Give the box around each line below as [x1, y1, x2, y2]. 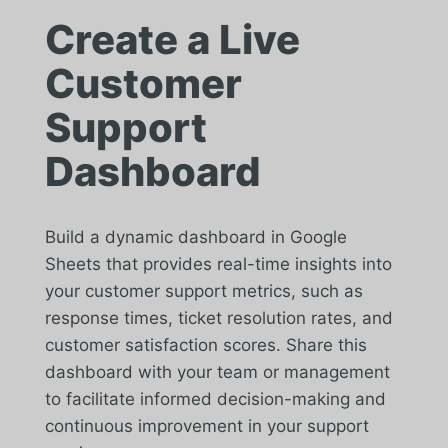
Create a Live [44, 14, 300, 64]
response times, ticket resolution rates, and [44, 307, 393, 328]
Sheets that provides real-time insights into [44, 253, 392, 274]
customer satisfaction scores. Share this [44, 334, 367, 355]
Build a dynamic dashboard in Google [44, 226, 347, 247]
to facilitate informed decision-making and [44, 388, 386, 409]
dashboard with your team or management [44, 361, 390, 382]
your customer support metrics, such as [44, 280, 363, 301]
